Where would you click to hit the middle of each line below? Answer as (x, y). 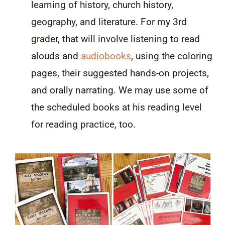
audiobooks (106, 56)
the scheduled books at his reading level (117, 107)
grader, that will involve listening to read (116, 39)
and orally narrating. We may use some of (120, 90)
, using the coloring (172, 56)
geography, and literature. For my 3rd (109, 22)
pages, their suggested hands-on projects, (120, 73)
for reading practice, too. (85, 124)
